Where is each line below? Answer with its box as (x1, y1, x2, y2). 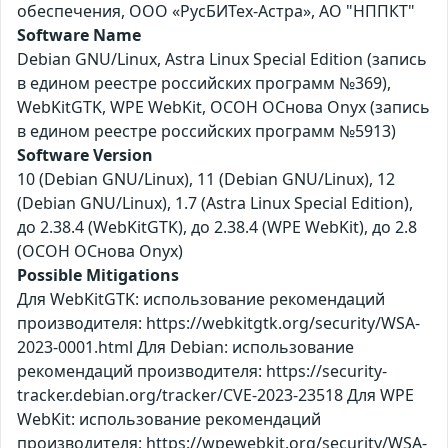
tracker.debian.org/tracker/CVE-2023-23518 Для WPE (17, 384, 414, 407)
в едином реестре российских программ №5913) (17, 120, 396, 143)
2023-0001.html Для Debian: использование (17, 336, 354, 359)
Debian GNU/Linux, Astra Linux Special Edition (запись (17, 48, 427, 71)
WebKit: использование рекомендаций (17, 408, 321, 431)
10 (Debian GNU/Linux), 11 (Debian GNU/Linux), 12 (17, 168, 395, 191)
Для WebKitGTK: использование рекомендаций (17, 288, 385, 311)
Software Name (17, 24, 141, 47)
